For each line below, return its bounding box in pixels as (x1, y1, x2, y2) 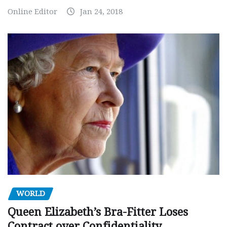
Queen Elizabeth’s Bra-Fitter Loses (8, 205, 188, 218)
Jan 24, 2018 (80, 7, 123, 17)
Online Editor (8, 7, 57, 17)
